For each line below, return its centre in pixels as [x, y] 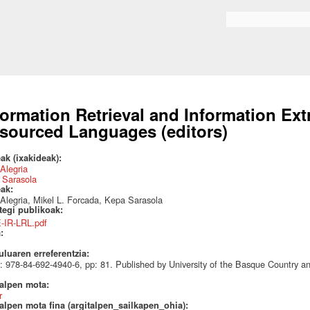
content [131, 33]
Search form [251, 23]
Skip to [130, 7]
